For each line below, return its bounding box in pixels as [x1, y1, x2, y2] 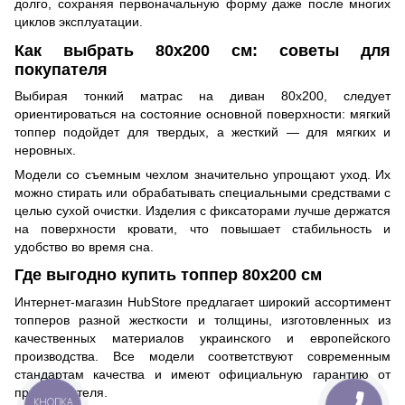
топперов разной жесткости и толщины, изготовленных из [14, 312, 391, 327]
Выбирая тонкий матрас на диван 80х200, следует [14, 88, 391, 103]
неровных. [14, 142, 76, 157]
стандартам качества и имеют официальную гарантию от [14, 366, 391, 381]
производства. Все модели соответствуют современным [14, 348, 391, 363]
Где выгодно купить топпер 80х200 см [14, 266, 322, 285]
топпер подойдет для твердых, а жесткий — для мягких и [14, 124, 391, 139]
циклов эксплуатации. [14, 14, 143, 30]
